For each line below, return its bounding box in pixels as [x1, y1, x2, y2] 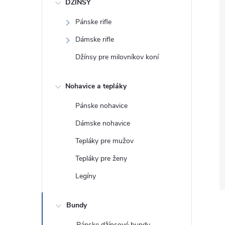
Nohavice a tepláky [65, 81, 127, 91]
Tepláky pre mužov [75, 136, 134, 146]
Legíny [75, 171, 96, 181]
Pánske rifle [75, 17, 111, 27]
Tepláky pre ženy [75, 154, 127, 163]
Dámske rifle [75, 35, 114, 44]
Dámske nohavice [75, 119, 130, 128]
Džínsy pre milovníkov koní [75, 52, 159, 62]
